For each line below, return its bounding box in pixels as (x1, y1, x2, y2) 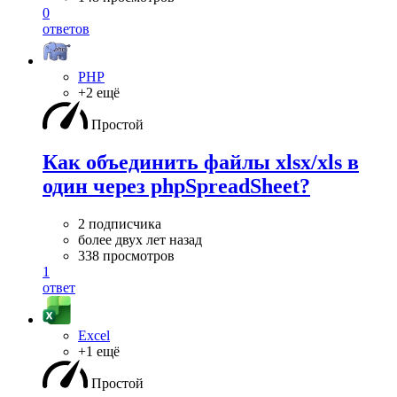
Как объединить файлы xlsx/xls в (43, 151, 359, 175)
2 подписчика (78, 216, 161, 232)
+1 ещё (78, 344, 120, 360)
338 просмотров (78, 248, 175, 264)
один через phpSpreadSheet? (43, 175, 310, 198)
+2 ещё (78, 85, 120, 101)
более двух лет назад (78, 232, 202, 248)
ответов (43, 21, 90, 37)
